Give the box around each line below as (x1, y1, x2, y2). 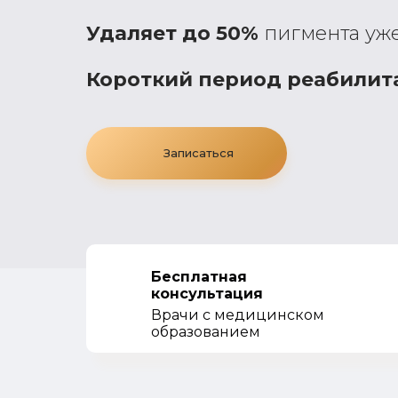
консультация (151, 285, 263, 302)
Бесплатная (151, 268, 251, 285)
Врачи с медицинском (151, 306, 324, 323)
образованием (151, 323, 260, 340)
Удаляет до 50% (86, 21, 259, 45)
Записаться (163, 146, 234, 160)
